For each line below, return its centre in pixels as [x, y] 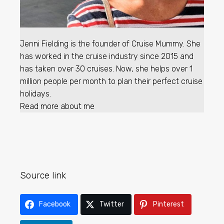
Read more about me [57, 106]
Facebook [55, 204]
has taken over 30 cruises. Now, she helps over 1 [106, 68]
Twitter [112, 204]
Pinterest [168, 204]
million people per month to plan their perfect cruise [111, 81]
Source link [43, 175]
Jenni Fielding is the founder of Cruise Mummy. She [110, 43]
